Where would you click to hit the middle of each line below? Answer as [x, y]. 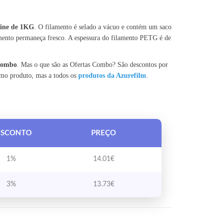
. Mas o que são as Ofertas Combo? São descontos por [92, 65]
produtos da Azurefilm [112, 76]
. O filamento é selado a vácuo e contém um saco [103, 27]
